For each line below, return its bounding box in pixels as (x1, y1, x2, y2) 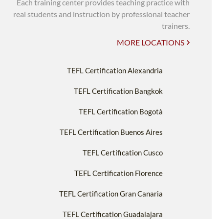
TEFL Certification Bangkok (74, 86, 163, 95)
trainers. (162, 21, 190, 30)
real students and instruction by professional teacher (13, 9, 190, 19)
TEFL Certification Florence (74, 168, 163, 177)
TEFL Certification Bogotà (79, 107, 163, 116)
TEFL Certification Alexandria (67, 66, 163, 75)
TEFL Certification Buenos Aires (60, 127, 163, 136)
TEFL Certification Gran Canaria (59, 189, 163, 198)
